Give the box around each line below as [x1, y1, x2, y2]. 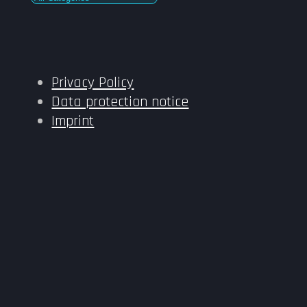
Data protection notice [51, 92, 189, 112]
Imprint [51, 111, 95, 131]
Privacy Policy [51, 73, 134, 93]
